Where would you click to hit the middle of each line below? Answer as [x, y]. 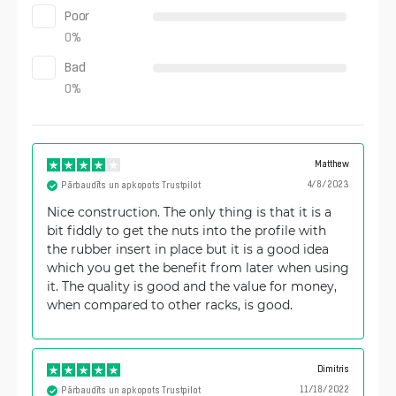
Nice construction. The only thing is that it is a [189, 212]
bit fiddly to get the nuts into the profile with [187, 230]
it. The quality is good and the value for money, [192, 286]
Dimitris [333, 369]
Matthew [332, 164]
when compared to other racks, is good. [170, 305]
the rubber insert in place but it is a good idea [188, 249]
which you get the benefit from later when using [198, 267]
